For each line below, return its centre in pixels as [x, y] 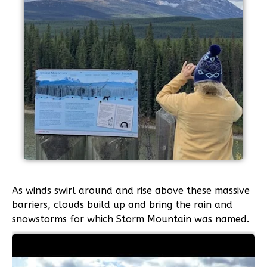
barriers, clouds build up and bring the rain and [122, 205]
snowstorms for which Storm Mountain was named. [131, 219]
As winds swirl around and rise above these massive [131, 191]
